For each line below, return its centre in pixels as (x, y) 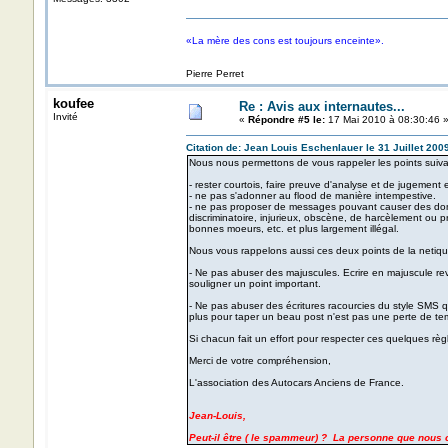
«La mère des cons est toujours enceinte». (284, 40)
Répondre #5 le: (286, 119)
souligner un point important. (254, 283)
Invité (65, 116)
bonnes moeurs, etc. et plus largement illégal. (293, 228)
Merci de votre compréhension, (259, 360)
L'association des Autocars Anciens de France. (296, 382)
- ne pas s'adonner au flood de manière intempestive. (312, 195)
